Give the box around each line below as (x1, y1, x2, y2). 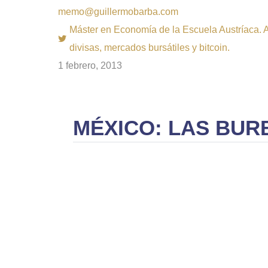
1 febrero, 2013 (58, 60, 122, 71)
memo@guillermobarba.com (58, 7, 178, 17)
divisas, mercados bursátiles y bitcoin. (69, 42, 230, 53)
